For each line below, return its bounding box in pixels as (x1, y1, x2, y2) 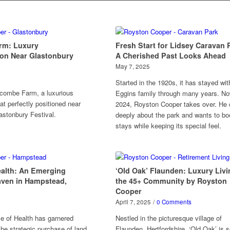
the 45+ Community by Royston (115, 176, 227, 186)
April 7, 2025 (115, 198, 151, 206)
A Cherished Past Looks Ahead (115, 50, 226, 61)
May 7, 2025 (115, 62, 150, 70)
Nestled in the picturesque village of (115, 213, 222, 223)
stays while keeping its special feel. (115, 121, 221, 130)
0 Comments (156, 198, 191, 206)
